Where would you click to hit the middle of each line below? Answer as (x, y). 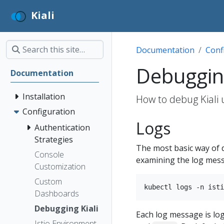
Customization (60, 166)
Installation (44, 96)
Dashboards (57, 193)
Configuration (49, 111)
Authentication (62, 127)
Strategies (54, 139)
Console (49, 154)
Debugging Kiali (66, 208)
